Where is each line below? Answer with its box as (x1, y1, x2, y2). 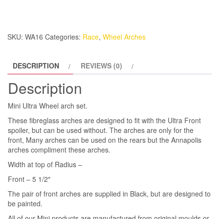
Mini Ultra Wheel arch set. (8, 100, 88, 110)
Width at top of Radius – (8, 159, 82, 169)
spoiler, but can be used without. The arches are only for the (8, 125, 194, 135)
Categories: (45, 31, 83, 42)
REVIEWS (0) (81, 60, 122, 70)
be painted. (8, 198, 43, 208)
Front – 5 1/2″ (8, 174, 50, 184)
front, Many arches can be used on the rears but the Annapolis (8, 134, 201, 145)
